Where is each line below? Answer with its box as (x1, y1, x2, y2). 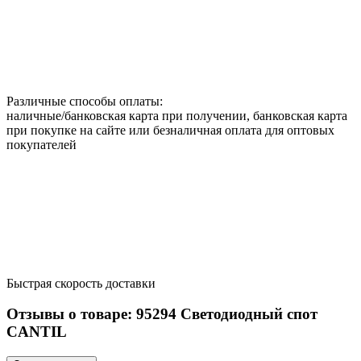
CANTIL (6, 323, 67, 341)
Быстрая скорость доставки (6, 276, 156, 290)
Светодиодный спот (176, 305, 317, 323)
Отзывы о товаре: (6, 305, 136, 323)
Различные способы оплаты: (6, 93, 163, 108)
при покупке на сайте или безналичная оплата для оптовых (6, 122, 334, 137)
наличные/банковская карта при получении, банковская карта (6, 108, 347, 122)
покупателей (6, 137, 77, 151)
